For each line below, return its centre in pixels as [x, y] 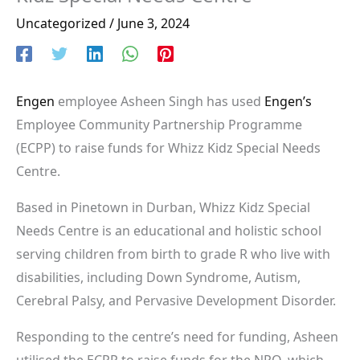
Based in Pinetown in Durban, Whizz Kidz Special [163, 207]
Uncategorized [61, 23]
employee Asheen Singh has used [160, 101]
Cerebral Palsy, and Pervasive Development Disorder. [176, 300]
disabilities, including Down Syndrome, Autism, [158, 277]
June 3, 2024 [153, 23]
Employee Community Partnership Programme [159, 124]
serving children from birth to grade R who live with [173, 254]
